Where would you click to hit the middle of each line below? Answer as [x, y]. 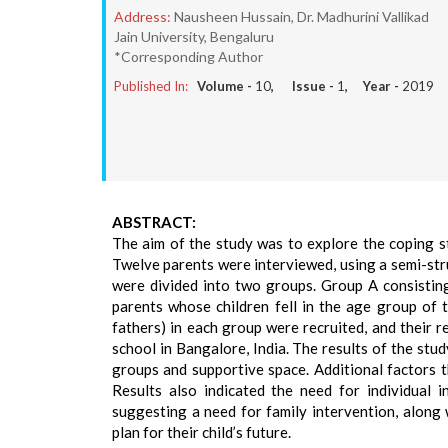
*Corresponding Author [188, 56]
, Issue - [304, 86]
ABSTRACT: [154, 222]
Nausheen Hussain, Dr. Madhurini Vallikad [301, 16]
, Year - [373, 86]
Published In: [151, 86]
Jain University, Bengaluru [194, 36]
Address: [142, 16]
